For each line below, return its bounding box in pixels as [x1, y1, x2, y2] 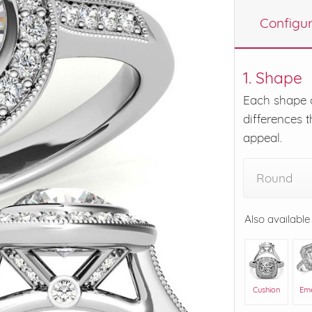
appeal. [243, 130, 282, 145]
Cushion [253, 285, 281, 295]
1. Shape [243, 67, 302, 88]
